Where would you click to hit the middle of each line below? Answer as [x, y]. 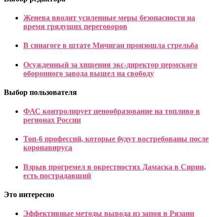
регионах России [52, 120]
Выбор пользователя [40, 92]
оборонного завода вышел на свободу [89, 73]
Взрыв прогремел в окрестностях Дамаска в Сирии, [115, 167]
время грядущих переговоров [75, 27]
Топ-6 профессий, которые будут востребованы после [116, 139]
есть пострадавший [57, 175]
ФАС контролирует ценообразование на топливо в [112, 111]
